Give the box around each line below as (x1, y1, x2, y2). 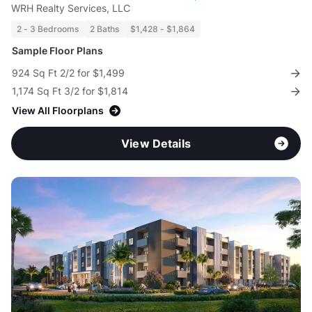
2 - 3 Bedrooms (17, 24, 79, 35)
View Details (121, 136, 191, 151)
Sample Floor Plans (12, 45, 103, 57)
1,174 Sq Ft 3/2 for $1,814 (12, 85, 128, 97)
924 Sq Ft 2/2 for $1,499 (12, 67, 125, 79)
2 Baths (90, 24, 119, 35)
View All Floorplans (12, 104, 104, 117)
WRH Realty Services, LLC (11, 2, 130, 15)
